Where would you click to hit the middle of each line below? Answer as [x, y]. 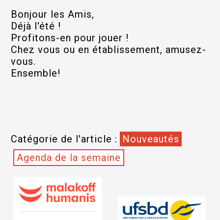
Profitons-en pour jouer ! [69, 38]
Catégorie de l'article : [64, 139]
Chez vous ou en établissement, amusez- [108, 50]
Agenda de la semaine [69, 158]
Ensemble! [35, 73]
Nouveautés [151, 139]
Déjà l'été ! [37, 26]
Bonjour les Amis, [54, 14]
